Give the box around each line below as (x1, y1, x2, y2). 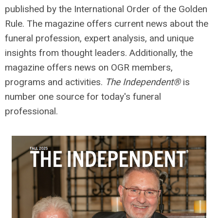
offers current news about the (87, 18, 208, 29)
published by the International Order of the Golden (5, 3, 207, 15)
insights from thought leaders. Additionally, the (5, 47, 193, 58)
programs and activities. (5, 76, 105, 88)
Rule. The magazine (5, 18, 87, 29)
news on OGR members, (74, 62, 173, 73)
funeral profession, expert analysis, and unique (5, 33, 194, 44)
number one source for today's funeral (5, 91, 161, 102)
